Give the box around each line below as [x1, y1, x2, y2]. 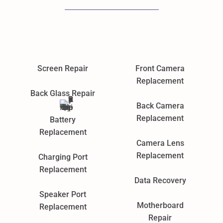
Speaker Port [39, 190, 87, 200]
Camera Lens [136, 138, 184, 148]
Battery [50, 115, 76, 125]
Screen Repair [37, 64, 89, 74]
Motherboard [136, 201, 184, 211]
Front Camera [135, 64, 185, 74]
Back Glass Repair [30, 89, 96, 99]
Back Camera [136, 101, 184, 111]
